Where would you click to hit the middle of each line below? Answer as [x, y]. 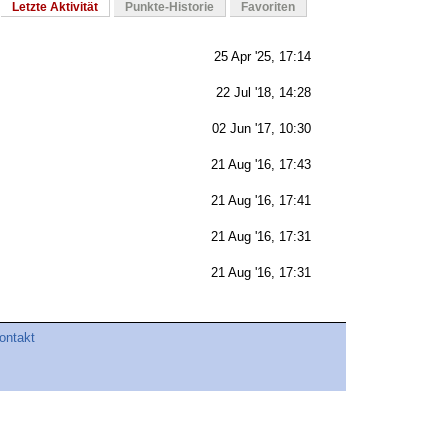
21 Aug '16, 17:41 [261, 201]
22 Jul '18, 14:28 [263, 93]
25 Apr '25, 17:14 [262, 57]
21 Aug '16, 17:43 [261, 165]
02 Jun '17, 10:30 [261, 129]
